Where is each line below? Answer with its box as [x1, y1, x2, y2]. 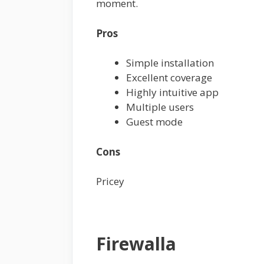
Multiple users [126, 100, 194, 114]
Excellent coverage [126, 71, 212, 85]
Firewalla [96, 232, 176, 256]
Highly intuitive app [126, 85, 219, 100]
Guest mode [126, 115, 183, 129]
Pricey [96, 174, 124, 189]
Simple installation [126, 56, 214, 70]
